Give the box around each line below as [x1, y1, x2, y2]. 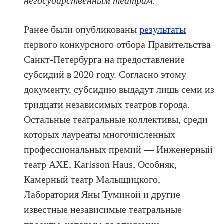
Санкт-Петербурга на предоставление [24, 54, 185, 65]
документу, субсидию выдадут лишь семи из [24, 84, 215, 95]
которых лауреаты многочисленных [24, 129, 176, 140]
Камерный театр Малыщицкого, [24, 174, 161, 185]
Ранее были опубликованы [24, 24, 140, 35]
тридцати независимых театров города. [24, 99, 190, 110]
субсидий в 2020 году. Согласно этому [24, 69, 187, 80]
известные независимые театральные [24, 204, 182, 215]
